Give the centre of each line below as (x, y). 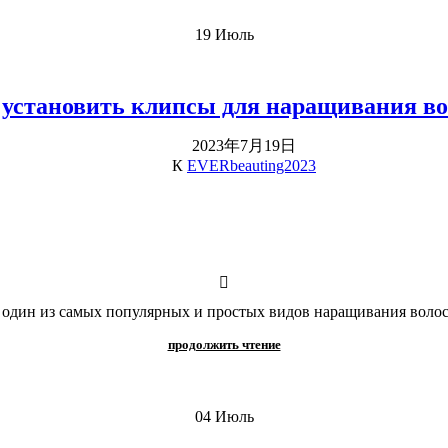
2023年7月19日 (244, 145)
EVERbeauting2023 (251, 165)
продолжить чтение (224, 344)
